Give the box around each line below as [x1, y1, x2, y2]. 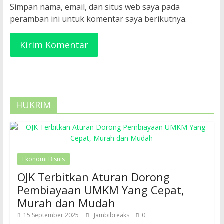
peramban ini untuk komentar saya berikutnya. [9, 13, 187, 25]
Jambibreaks [93, 211, 131, 220]
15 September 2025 [23, 211, 79, 220]
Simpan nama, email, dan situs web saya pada [9, 1, 180, 13]
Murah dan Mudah [17, 195, 115, 211]
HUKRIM [15, 99, 51, 111]
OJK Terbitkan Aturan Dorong [17, 169, 170, 185]
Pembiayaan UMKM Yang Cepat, [17, 182, 184, 198]
